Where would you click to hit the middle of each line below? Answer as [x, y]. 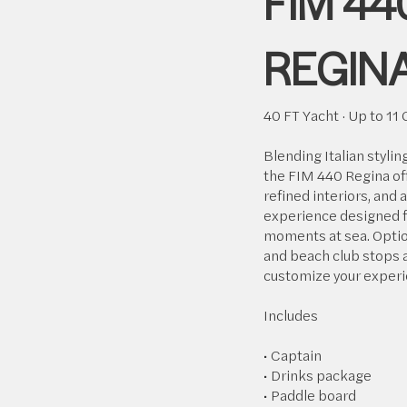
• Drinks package [317, 374]
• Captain [292, 354]
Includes [290, 314]
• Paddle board [309, 394]
